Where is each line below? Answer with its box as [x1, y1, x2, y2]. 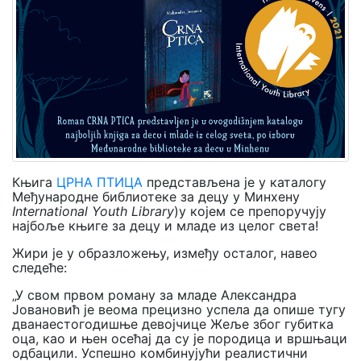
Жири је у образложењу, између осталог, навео [12, 244, 317, 261]
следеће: [12, 259, 67, 276]
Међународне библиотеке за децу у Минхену [12, 188, 300, 205]
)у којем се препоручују [174, 202, 326, 219]
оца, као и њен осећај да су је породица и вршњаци [12, 330, 347, 346]
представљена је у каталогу [143, 173, 326, 190]
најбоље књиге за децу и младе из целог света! [12, 217, 318, 234]
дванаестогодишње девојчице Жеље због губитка [12, 315, 334, 332]
